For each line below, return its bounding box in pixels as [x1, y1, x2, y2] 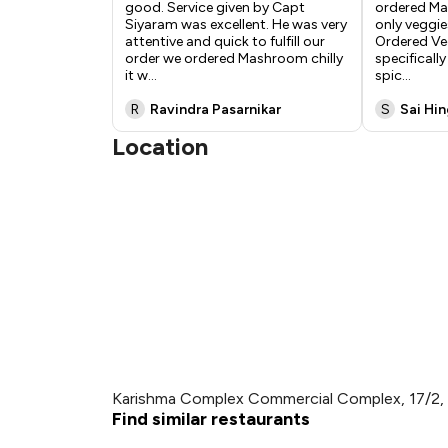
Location [112, 132, 208, 161]
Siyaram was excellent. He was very [125, 16, 347, 33]
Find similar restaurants [112, 408, 310, 430]
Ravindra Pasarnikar [150, 100, 281, 118]
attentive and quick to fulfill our [125, 33, 325, 50]
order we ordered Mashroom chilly [125, 50, 343, 67]
